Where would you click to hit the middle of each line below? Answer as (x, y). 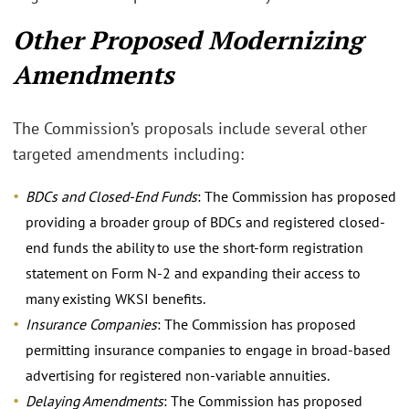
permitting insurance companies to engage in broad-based (208, 349)
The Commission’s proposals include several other (190, 129)
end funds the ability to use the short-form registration (194, 247)
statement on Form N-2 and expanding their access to (193, 273)
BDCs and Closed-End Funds (111, 196)
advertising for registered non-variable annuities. (178, 375)
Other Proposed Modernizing (188, 40)
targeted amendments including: (128, 154)
